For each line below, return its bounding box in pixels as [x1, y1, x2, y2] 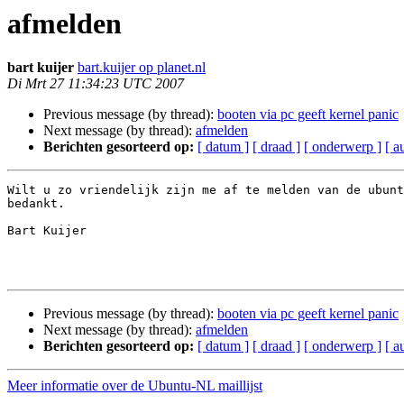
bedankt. [7, 197, 65, 211]
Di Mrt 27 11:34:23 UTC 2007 [7, 76, 184, 92]
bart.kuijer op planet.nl [78, 60, 206, 76]
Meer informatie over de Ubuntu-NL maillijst [7, 378, 262, 394]
